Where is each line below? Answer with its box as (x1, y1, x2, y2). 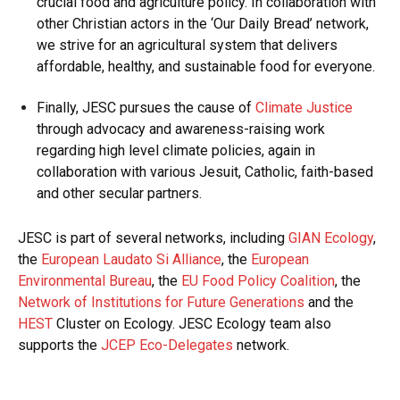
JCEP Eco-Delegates (101, 336, 233, 354)
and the (304, 293, 354, 311)
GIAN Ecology (288, 229, 373, 246)
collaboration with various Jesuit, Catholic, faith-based (37, 162, 373, 180)
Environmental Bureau (18, 271, 152, 289)
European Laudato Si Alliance (41, 250, 221, 268)
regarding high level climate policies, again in (37, 141, 315, 159)
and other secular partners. (37, 184, 202, 202)
